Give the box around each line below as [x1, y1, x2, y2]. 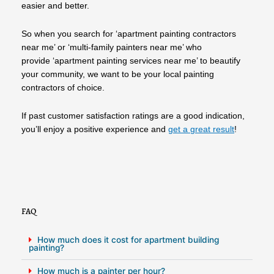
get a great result [168, 124, 234, 134]
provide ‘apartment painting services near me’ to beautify [21, 56, 240, 65]
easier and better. [21, 1, 89, 11]
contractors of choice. [21, 83, 105, 92]
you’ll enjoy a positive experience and [21, 124, 168, 134]
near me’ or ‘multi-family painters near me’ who [21, 43, 202, 52]
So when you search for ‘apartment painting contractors [21, 29, 236, 39]
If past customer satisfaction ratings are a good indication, [21, 111, 245, 120]
